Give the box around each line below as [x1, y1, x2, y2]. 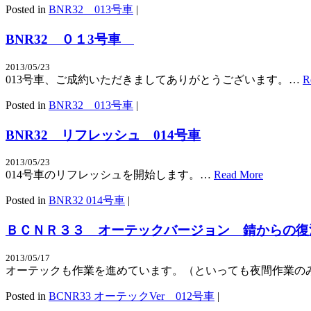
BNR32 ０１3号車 [6, 32, 134, 47]
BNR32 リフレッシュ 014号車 [6, 127, 201, 142]
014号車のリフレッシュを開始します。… [6, 169, 214, 181]
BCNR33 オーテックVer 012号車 [49, 289, 215, 302]
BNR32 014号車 [49, 194, 125, 207]
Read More [214, 169, 263, 181]
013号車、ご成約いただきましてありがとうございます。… [6, 73, 303, 85]
